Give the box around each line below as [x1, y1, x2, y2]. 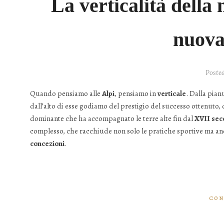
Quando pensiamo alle [30, 88, 102, 98]
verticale [157, 88, 186, 98]
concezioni [30, 138, 64, 148]
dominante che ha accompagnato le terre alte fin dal [30, 113, 194, 123]
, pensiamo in [114, 88, 157, 98]
